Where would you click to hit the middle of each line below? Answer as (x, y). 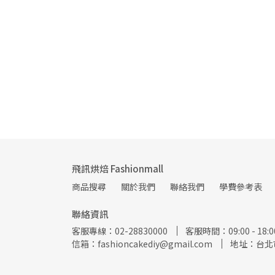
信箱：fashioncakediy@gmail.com (142, 244)
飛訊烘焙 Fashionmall (118, 169)
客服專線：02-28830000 (120, 231)
